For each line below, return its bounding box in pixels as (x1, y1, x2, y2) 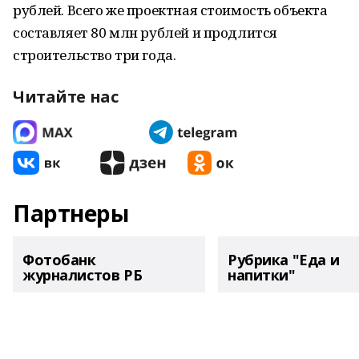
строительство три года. (13, 46, 176, 64)
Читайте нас (13, 86, 119, 107)
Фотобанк (22, 250, 96, 269)
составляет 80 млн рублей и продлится (13, 23, 277, 42)
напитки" (228, 265, 296, 284)
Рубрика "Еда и (228, 250, 340, 269)
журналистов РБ (22, 265, 143, 284)
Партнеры (13, 198, 129, 228)
